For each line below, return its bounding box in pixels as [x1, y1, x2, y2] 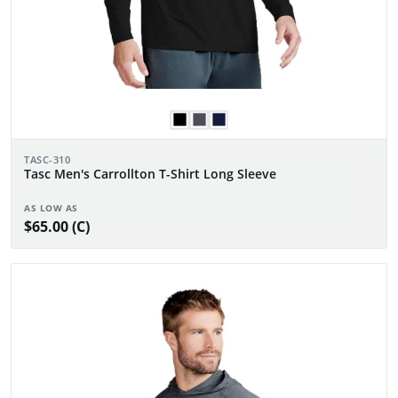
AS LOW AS [24, 201, 78, 214]
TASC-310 [24, 152, 71, 166]
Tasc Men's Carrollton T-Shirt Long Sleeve [24, 164, 276, 182]
